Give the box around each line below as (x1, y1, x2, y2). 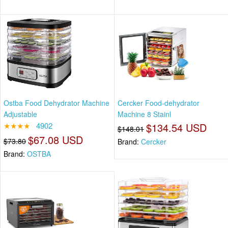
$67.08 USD (28, 132, 83, 147)
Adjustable (4, 108, 37, 119)
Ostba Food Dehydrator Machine (4, 97, 109, 108)
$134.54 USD (146, 120, 207, 135)
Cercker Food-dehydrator (118, 97, 199, 108)
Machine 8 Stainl (118, 108, 171, 119)
